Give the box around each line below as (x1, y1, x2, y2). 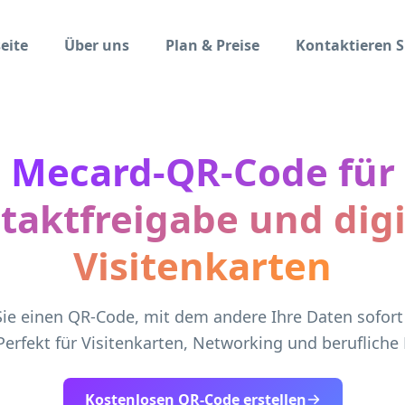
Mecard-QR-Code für (10, 146, 395, 197)
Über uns (64, 35, 129, 55)
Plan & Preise (165, 35, 259, 55)
